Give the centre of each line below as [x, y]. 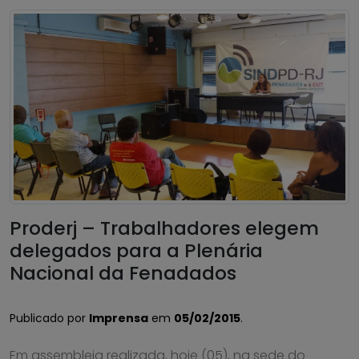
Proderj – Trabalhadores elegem [164, 228]
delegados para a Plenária [136, 250]
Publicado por [49, 318]
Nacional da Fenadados [123, 272]
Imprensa [119, 318]
